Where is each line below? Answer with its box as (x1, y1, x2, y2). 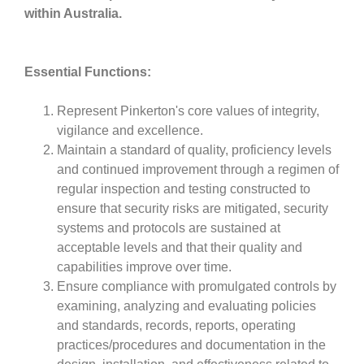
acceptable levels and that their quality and (57, 240, 302, 254)
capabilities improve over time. (57, 259, 232, 274)
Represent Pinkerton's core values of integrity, (57, 103, 319, 118)
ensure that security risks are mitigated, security (57, 201, 328, 215)
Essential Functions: (24, 64, 151, 79)
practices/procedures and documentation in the (57, 337, 326, 352)
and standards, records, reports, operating (57, 318, 296, 332)
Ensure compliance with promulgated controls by (57, 279, 336, 293)
